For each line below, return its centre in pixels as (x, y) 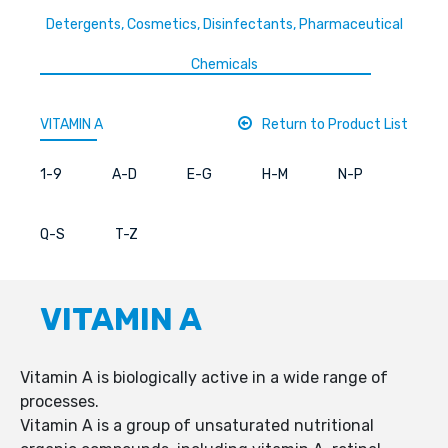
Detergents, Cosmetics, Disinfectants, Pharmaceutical (224, 25)
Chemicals (224, 65)
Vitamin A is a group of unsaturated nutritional (197, 426)
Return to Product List (335, 125)
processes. (59, 402)
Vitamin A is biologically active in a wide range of (204, 378)
